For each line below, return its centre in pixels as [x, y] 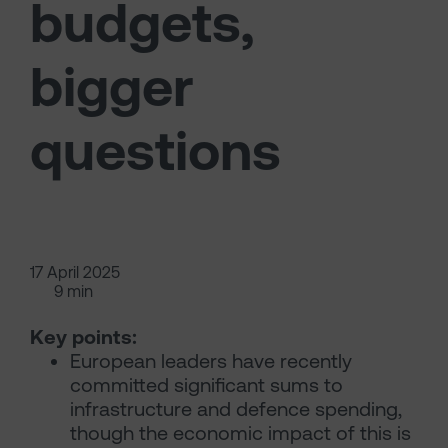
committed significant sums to [206, 385]
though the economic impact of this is [240, 433]
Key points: [83, 337]
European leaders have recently [211, 361]
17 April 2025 [75, 272]
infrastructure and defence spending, [236, 409]
